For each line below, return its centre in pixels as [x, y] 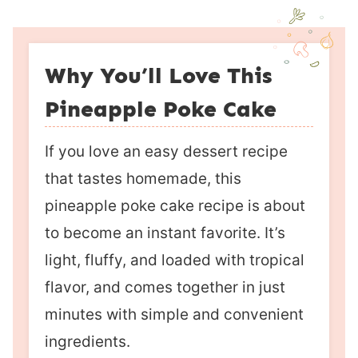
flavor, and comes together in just [165, 288]
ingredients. [89, 342]
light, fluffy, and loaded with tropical [175, 261]
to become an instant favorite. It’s [165, 233]
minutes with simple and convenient [174, 315]
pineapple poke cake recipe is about [175, 206]
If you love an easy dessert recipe [166, 152]
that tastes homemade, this [143, 179]
